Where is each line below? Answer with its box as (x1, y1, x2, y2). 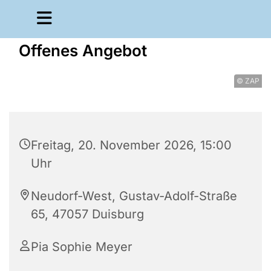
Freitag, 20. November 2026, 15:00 (31, 138, 232, 152)
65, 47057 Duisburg (31, 207, 144, 221)
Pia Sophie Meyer (31, 240, 132, 254)
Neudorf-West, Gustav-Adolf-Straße (31, 189, 237, 203)
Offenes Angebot (19, 41, 147, 60)
